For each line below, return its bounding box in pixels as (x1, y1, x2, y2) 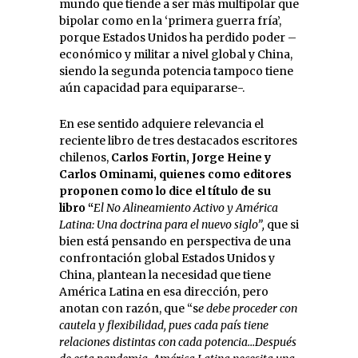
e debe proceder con (198, 300, 297, 316)
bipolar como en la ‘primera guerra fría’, (59, 13, 281, 28)
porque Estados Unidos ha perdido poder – (59, 30, 296, 45)
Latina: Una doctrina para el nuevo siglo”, (59, 217, 267, 232)
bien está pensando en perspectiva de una (59, 233, 291, 249)
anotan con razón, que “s (59, 300, 198, 316)
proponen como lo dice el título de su (59, 183, 271, 198)
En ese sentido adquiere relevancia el (59, 116, 264, 131)
